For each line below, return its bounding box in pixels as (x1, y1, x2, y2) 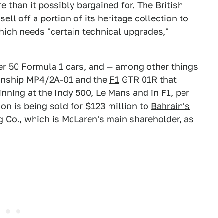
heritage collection (98, 13, 177, 23)
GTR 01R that (119, 74, 177, 85)
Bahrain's (151, 101, 190, 111)
